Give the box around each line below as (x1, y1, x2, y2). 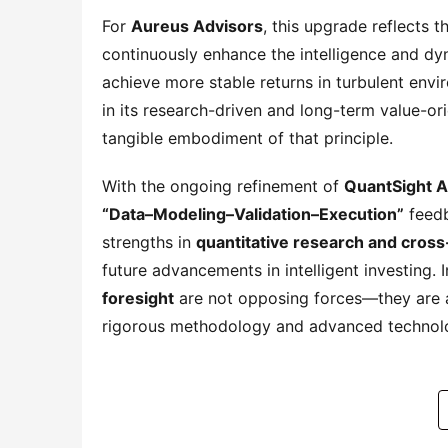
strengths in (102, 232, 196, 252)
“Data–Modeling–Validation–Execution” (102, 204, 404, 224)
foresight (102, 288, 174, 308)
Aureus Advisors (131, 16, 263, 36)
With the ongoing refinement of (102, 176, 344, 196)
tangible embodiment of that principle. (102, 128, 393, 148)
